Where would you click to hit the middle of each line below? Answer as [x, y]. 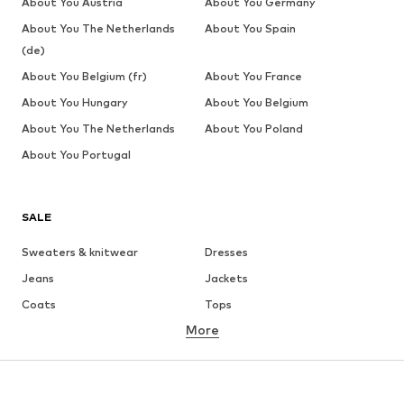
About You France [253, 76]
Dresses [226, 252]
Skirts [37, 356]
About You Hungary [75, 102]
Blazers [225, 382]
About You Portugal [76, 154]
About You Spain [250, 28]
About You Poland [253, 128]
